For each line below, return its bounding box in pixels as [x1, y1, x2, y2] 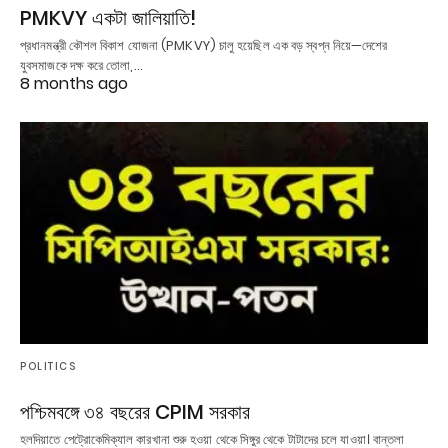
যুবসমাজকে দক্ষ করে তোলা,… [20, 55, 143, 75]
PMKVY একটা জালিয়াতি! [20, 3, 196, 32]
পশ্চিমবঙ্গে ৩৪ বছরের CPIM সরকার [20, 397, 250, 426]
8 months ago [20, 71, 128, 95]
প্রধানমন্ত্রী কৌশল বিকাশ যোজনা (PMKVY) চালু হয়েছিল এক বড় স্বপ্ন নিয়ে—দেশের [20, 35, 388, 55]
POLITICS [20, 358, 76, 374]
